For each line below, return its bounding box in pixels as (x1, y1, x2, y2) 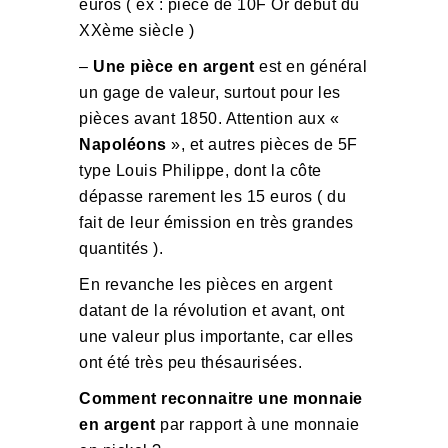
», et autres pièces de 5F (166, 136, 358, 153)
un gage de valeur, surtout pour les (79, 84, 341, 101)
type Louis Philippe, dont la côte (79, 162, 322, 179)
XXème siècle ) (79, 22, 194, 39)
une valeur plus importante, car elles (79, 328, 354, 345)
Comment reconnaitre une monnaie (79, 390, 363, 407)
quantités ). (79, 240, 163, 257)
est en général (254, 58, 367, 75)
